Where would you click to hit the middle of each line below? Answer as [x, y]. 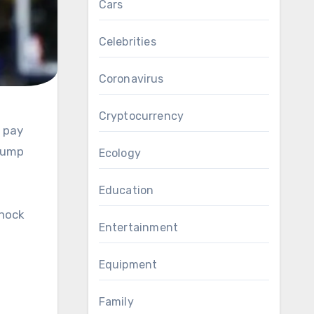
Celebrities [127, 42]
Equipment [128, 265]
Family [116, 302]
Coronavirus [131, 79]
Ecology [120, 153]
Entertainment [138, 227]
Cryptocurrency [141, 116]
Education [126, 190]
